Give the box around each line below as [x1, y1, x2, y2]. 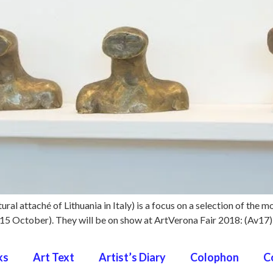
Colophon [190, 250, 239, 264]
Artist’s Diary [99, 250, 166, 264]
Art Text [33, 250, 74, 264]
